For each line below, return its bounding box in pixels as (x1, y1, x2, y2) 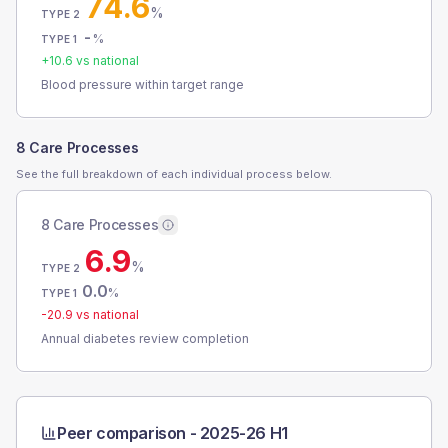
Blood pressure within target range (41, 77, 244, 92)
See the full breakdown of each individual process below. (16, 167, 332, 181)
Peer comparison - (57, 423, 200, 443)
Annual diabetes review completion (41, 331, 249, 346)
